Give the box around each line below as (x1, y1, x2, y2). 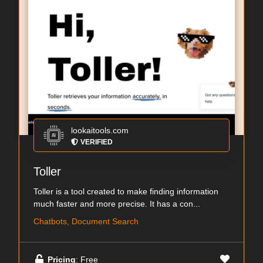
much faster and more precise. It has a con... (33, 199, 200, 208)
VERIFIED (80, 138, 113, 146)
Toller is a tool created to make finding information (33, 187, 218, 196)
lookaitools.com (71, 126, 129, 135)
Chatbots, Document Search (33, 217, 139, 226)
